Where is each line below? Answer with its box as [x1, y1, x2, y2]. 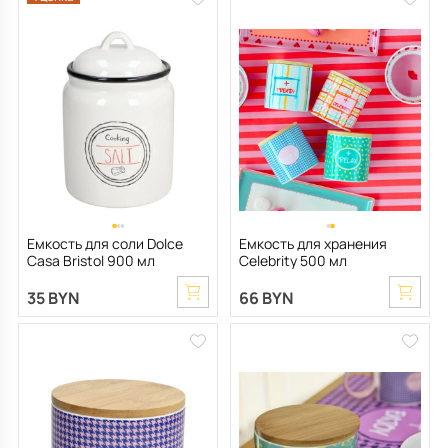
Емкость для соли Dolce [27, 234, 183, 254]
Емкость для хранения [239, 234, 387, 254]
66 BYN [239, 287, 293, 310]
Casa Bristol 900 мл [27, 251, 155, 271]
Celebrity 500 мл [239, 251, 347, 271]
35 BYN [27, 287, 79, 310]
